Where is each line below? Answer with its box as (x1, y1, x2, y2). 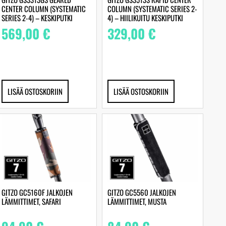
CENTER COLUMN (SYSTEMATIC (1, 3, 86, 14)
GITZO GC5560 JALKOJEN (107, 187, 177, 198)
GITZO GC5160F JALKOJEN (1, 187, 73, 198)
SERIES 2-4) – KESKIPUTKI (1, 12, 73, 23)
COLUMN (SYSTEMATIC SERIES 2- (107, 3, 198, 14)
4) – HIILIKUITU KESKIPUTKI (107, 12, 184, 23)
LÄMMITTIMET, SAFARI (1, 196, 61, 207)
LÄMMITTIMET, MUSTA (107, 196, 167, 207)
